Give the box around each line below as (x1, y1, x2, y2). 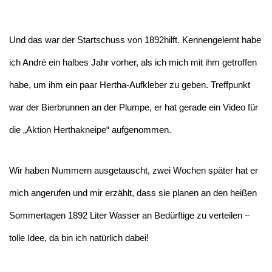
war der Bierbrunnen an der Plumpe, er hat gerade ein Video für (9, 101, 258, 112)
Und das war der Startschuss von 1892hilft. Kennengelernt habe (9, 34, 261, 45)
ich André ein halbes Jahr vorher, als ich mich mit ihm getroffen (9, 56, 257, 67)
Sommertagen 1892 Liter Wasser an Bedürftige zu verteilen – (9, 209, 250, 220)
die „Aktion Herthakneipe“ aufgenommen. (9, 124, 174, 135)
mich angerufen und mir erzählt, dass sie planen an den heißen (9, 187, 257, 198)
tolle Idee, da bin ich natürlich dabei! (9, 232, 151, 243)
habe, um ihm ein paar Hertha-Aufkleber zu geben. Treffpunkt (9, 79, 250, 90)
